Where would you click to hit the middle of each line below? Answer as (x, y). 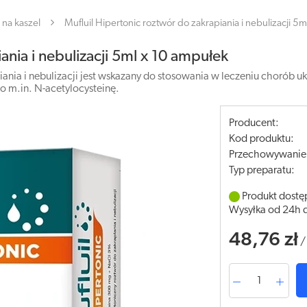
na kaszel (21, 24)
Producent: (254, 123)
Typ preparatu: (262, 171)
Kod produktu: (262, 139)
